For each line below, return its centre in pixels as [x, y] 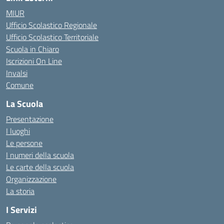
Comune [20, 85]
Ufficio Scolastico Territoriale [52, 37]
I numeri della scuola [40, 155]
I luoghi [18, 131]
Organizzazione [31, 179]
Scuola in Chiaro [32, 49]
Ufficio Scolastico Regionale [51, 25]
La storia [20, 191]
